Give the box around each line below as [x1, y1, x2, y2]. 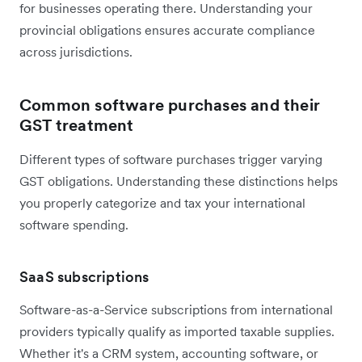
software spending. [19, 216, 128, 233]
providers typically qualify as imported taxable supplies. [19, 322, 335, 339]
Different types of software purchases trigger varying [19, 150, 322, 167]
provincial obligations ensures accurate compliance [19, 21, 315, 38]
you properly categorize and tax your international [19, 194, 305, 211]
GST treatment [19, 114, 134, 136]
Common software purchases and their [19, 94, 321, 116]
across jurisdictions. [19, 43, 133, 60]
